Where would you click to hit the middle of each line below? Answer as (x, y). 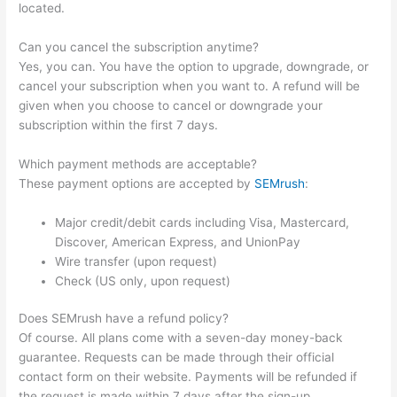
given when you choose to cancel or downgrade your (171, 105)
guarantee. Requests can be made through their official (177, 358)
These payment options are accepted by (137, 183)
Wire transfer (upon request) (136, 261)
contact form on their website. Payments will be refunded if (188, 377)
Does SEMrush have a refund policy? (124, 319)
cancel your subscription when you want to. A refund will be (190, 86)
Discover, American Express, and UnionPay (178, 241)
